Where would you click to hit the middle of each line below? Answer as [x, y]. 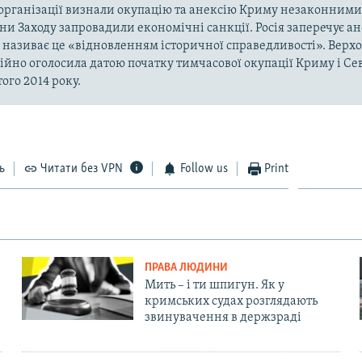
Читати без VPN [82, 169]
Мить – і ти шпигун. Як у [214, 286]
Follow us [204, 169]
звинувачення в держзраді [223, 318]
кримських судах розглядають [231, 302]
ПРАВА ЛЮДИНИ [186, 268]
